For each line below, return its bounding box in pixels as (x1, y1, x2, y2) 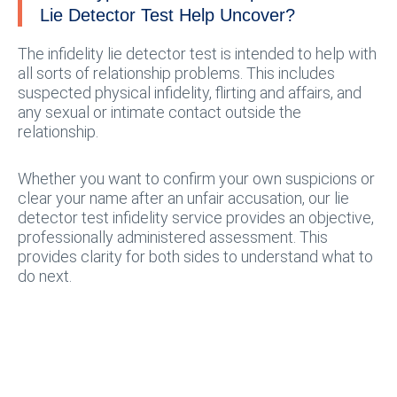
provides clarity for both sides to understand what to (18, 247, 373, 266)
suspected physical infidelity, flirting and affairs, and (18, 82, 362, 102)
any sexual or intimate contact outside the (18, 102, 301, 121)
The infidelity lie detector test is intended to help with (18, 43, 377, 63)
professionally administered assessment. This (18, 228, 328, 246)
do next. (18, 267, 72, 285)
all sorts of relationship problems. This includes (18, 63, 335, 82)
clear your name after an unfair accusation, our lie (18, 189, 349, 207)
